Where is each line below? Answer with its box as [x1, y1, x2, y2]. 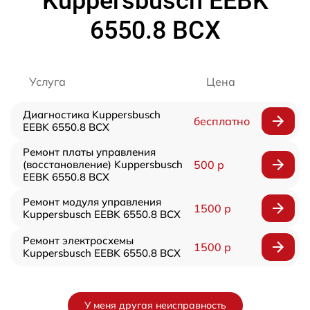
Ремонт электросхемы [23, 234, 134, 248]
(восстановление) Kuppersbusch [23, 158, 183, 172]
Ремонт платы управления [23, 145, 156, 159]
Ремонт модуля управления [23, 195, 161, 209]
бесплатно [193, 114, 250, 129]
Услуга [29, 75, 66, 89]
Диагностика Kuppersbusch [23, 108, 161, 122]
